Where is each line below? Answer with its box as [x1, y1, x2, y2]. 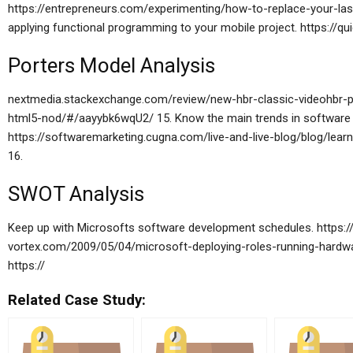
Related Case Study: [8, 292, 146, 309]
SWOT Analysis [8, 182, 144, 206]
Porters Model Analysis [8, 54, 215, 77]
